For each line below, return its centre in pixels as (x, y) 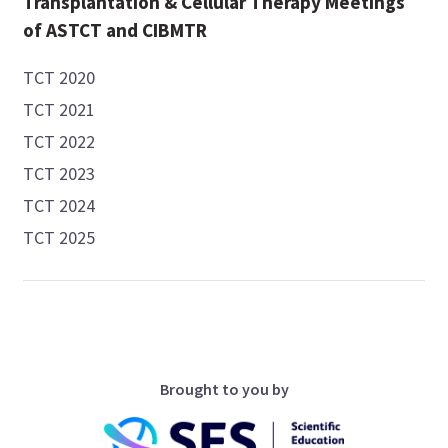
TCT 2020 (59, 78)
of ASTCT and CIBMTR (115, 30)
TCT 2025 (59, 238)
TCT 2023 (59, 174)
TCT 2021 (59, 110)
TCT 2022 (59, 142)
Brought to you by (224, 389)
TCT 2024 (59, 206)
